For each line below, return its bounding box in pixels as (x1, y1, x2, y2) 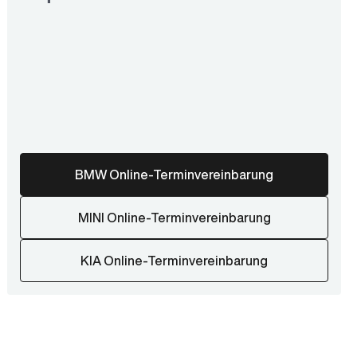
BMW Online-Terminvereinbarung (75, 168, 274, 181)
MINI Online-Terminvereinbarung (77, 211, 271, 224)
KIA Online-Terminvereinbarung (80, 254, 269, 267)
